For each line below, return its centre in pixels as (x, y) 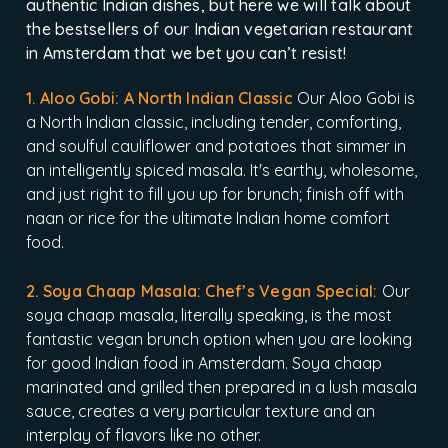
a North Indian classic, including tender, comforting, (214, 122)
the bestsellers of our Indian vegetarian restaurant (220, 29)
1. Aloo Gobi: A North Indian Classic (159, 98)
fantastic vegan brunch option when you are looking (219, 339)
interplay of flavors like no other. (144, 435)
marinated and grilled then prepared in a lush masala (222, 387)
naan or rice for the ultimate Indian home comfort (208, 218)
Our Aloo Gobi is (353, 98)
